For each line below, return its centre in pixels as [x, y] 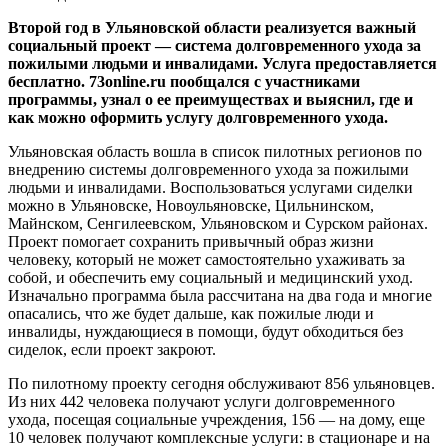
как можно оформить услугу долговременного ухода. [198, 117]
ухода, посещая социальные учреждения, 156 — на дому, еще [216, 419]
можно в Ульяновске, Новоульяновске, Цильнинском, [191, 205]
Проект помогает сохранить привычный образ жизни [191, 241]
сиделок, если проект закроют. [112, 349]
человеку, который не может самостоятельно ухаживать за [206, 259]
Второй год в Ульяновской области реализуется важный [212, 27]
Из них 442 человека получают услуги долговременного [201, 401]
